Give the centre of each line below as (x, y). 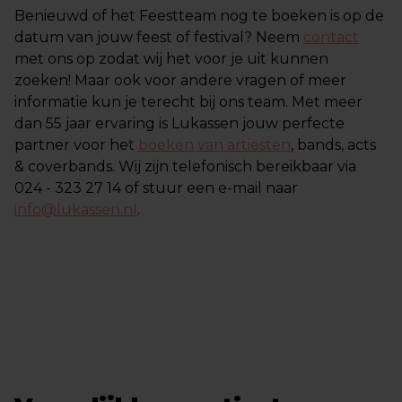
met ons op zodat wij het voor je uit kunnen (171, 59)
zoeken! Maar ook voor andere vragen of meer (180, 80)
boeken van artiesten (214, 145)
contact (331, 37)
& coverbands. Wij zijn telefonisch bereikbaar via (187, 166)
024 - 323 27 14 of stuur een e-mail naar (156, 188)
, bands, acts (333, 145)
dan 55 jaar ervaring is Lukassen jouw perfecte (179, 123)
